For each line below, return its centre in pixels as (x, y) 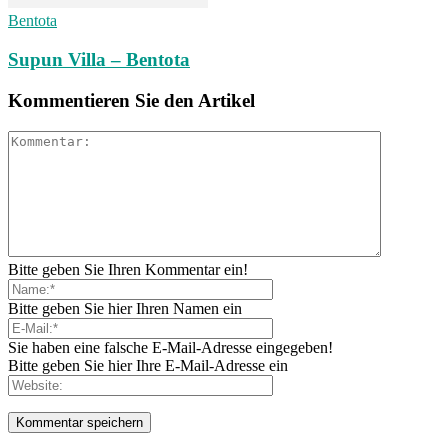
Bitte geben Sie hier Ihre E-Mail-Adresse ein (148, 365)
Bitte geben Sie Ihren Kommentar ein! (128, 269)
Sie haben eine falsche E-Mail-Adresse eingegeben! (170, 347)
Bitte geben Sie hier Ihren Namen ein (125, 308)
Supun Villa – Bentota (99, 60)
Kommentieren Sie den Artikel (131, 100)
